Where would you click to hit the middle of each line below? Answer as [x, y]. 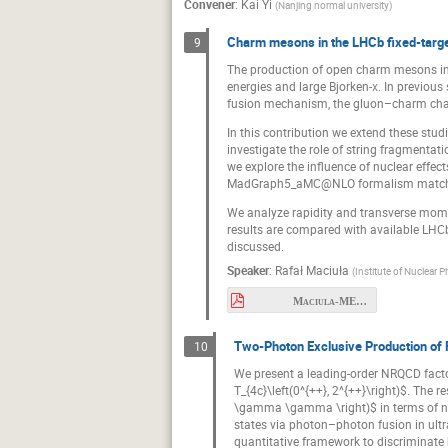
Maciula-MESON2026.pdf [361, 300]
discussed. [255, 245]
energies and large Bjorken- [299, 85]
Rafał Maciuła [312, 269]
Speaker [248, 269]
